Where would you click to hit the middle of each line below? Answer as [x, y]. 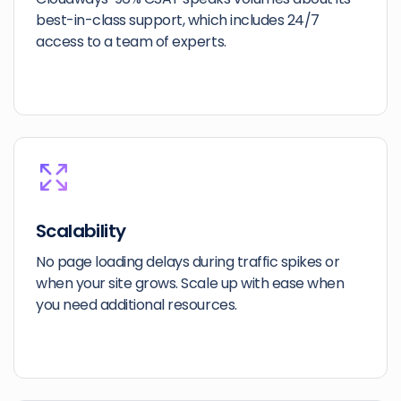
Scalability [81, 231]
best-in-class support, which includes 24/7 [178, 20]
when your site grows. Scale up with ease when [190, 283]
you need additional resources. [137, 305]
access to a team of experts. [131, 42]
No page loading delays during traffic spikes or [188, 262]
